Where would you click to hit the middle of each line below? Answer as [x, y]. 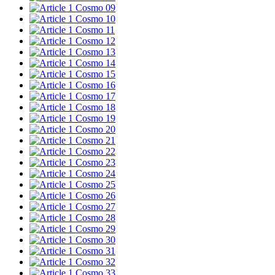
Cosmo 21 [95, 140]
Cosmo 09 [95, 8]
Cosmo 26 [95, 196]
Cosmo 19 [95, 118]
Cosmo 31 [95, 251]
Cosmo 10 [95, 19]
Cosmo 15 [95, 74]
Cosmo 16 [95, 85]
